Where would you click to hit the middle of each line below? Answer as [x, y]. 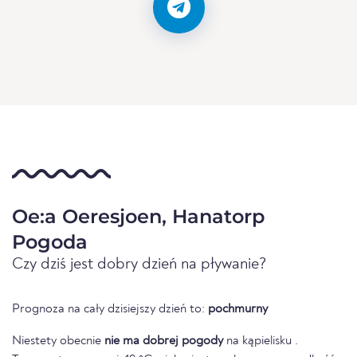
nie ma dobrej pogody [164, 341]
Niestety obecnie [58, 341]
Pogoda [50, 242]
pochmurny [238, 310]
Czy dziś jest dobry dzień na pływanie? [139, 265]
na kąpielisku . [261, 341]
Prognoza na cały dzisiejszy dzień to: [110, 310]
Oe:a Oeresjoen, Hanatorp [138, 217]
